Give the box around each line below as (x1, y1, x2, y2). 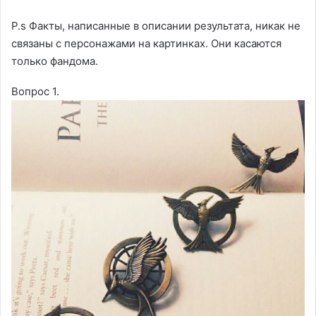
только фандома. (11, 54, 98, 68)
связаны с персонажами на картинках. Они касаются (11, 37, 281, 50)
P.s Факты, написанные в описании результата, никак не (11, 19, 300, 32)
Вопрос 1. (11, 85, 59, 98)
